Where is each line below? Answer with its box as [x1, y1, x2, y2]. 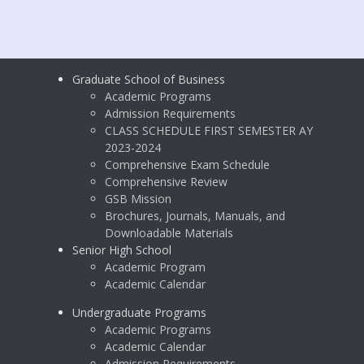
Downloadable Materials [105, 225, 233, 241]
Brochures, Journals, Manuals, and [105, 208, 285, 224]
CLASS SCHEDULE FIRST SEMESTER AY [105, 123, 313, 139]
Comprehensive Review [105, 174, 227, 190]
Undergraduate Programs [72, 305, 206, 321]
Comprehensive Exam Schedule [105, 157, 270, 173]
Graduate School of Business [72, 71, 225, 88]
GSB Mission [105, 191, 171, 207]
